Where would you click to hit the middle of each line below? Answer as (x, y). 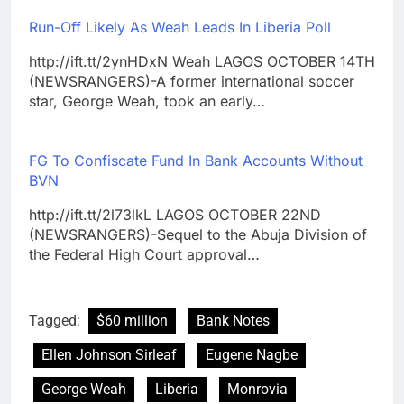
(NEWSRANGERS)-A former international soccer (192, 82)
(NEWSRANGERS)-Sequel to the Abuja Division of (198, 235)
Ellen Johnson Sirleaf (109, 355)
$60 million (132, 321)
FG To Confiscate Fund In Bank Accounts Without (196, 161)
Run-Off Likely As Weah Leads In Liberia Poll (180, 28)
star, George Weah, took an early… (147, 101)
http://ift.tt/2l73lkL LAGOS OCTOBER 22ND (175, 215)
